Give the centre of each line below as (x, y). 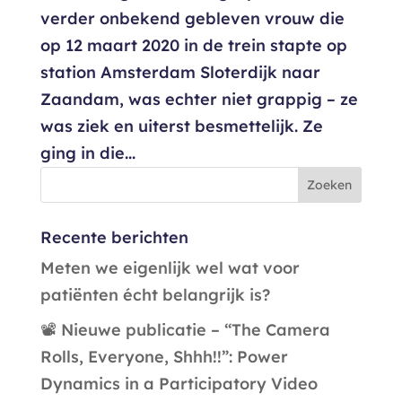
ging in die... (87, 153)
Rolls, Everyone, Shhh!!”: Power (164, 356)
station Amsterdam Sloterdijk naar (180, 72)
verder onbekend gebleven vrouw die (192, 18)
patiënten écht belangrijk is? (155, 294)
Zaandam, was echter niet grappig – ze (199, 99)
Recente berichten (114, 237)
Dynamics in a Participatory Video (179, 383)
